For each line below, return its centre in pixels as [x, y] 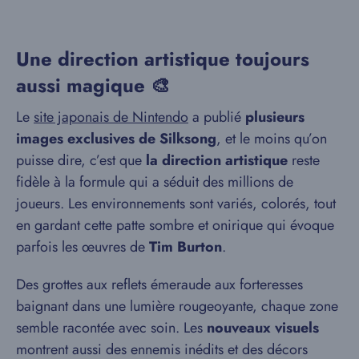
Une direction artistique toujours [163, 58]
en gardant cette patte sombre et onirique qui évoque [175, 225]
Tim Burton [186, 246]
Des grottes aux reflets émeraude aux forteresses [159, 284]
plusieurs [275, 117]
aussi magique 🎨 [93, 85]
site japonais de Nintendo [111, 117]
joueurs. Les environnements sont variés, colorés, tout [176, 203]
